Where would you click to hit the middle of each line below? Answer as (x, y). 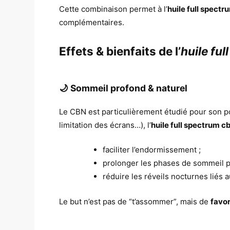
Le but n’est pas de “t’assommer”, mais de (135, 201)
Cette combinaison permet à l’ (113, 9)
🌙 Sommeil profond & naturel (123, 88)
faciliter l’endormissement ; (152, 150)
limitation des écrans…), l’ (105, 125)
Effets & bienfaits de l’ (120, 51)
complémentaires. (92, 23)
